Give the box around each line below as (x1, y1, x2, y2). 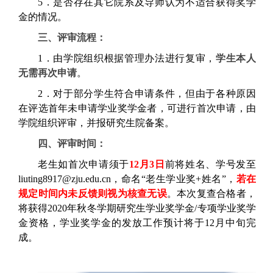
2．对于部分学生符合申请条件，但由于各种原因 (38, 88, 256, 99)
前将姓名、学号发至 (165, 159, 257, 170)
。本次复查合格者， (166, 188, 257, 199)
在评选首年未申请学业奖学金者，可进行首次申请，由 (18, 103, 256, 114)
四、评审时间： (38, 138, 106, 149)
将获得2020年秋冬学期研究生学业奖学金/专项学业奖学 (18, 203, 256, 214)
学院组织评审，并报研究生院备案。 (18, 118, 174, 129)
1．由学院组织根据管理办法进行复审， (38, 53, 216, 64)
